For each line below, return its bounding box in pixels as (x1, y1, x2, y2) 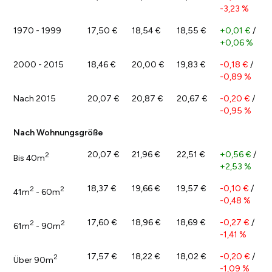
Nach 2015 (13, 93, 56, 104)
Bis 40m (13, 152, 45, 163)
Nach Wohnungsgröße (13, 127, 103, 138)
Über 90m (13, 254, 53, 265)
